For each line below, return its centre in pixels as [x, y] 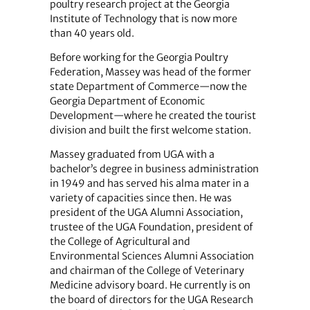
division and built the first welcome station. [150, 130]
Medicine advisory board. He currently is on [150, 285]
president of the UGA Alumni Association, [146, 213]
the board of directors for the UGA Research [151, 300]
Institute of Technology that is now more [143, 19]
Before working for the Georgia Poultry [139, 58]
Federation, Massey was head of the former [150, 72]
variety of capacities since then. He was [140, 198]
